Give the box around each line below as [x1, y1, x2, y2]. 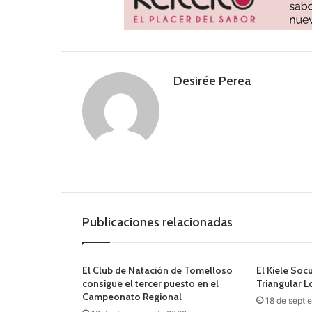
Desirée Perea [173, 72, 251, 88]
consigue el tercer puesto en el [82, 276, 219, 290]
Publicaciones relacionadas [82, 214, 233, 230]
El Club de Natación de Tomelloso [82, 263, 233, 276]
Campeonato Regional [82, 290, 182, 303]
